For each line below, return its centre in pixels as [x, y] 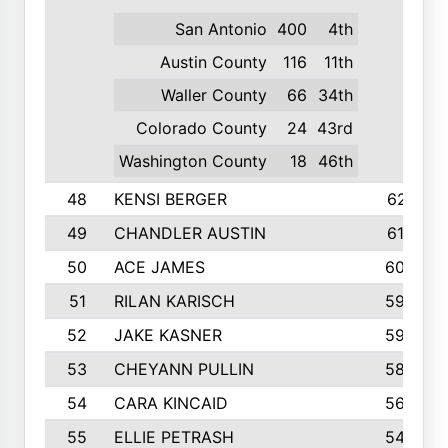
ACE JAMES [159, 267]
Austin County [213, 62]
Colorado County [201, 128]
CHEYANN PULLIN [183, 369]
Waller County [214, 95]
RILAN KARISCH [174, 301]
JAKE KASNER [167, 335]
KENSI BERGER [170, 199]
